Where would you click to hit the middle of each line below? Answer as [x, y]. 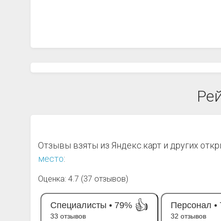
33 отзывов [68, 216]
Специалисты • [81, 205]
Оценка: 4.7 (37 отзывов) [83, 179]
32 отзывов [188, 216]
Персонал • [194, 205]
